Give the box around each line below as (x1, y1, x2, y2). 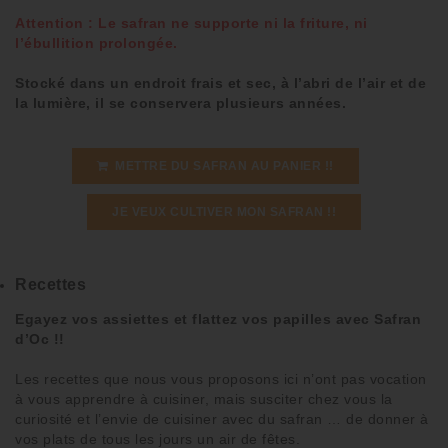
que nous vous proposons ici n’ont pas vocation (99, 371, 427, 388)
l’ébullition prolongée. (15, 35, 178, 52)
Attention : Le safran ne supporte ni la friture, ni (15, 15, 368, 32)
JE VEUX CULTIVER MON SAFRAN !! (112, 205, 336, 220)
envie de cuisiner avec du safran (101, 411, 323, 428)
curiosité (15, 411, 73, 428)
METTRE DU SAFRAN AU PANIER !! (108, 159, 334, 174)
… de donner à (322, 411, 429, 428)
